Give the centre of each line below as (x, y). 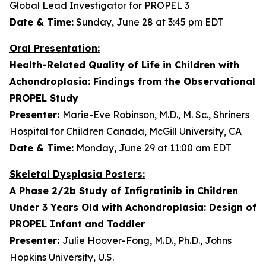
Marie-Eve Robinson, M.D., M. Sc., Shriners (156, 115)
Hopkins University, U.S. (62, 257)
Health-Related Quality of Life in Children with (124, 65)
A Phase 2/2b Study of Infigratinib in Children (124, 191)
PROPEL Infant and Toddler (77, 224)
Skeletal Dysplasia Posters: (77, 174)
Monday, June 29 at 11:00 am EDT (153, 148)
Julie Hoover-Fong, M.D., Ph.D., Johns (147, 240)
